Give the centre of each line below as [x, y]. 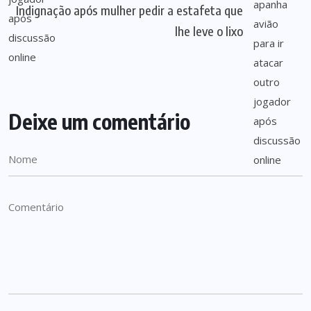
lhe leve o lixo [209, 31]
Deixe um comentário [99, 121]
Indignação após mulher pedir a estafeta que [130, 10]
